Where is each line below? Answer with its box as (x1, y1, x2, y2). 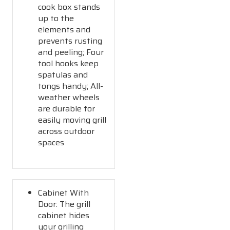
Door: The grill (38, 197, 91, 210)
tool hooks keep (38, 56, 99, 70)
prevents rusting (38, 34, 103, 47)
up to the (38, 11, 74, 25)
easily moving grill (38, 113, 107, 126)
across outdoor (38, 124, 95, 138)
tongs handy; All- (38, 79, 104, 92)
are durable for (38, 102, 95, 115)
